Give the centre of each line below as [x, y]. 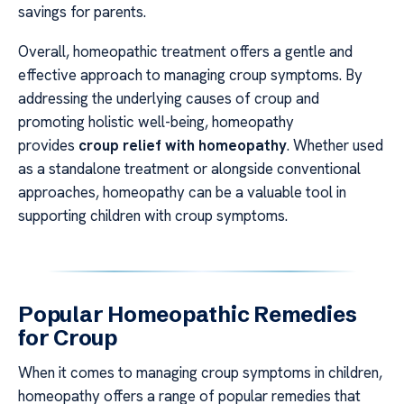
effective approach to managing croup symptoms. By [190, 75]
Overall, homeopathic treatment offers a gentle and [185, 52]
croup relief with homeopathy [183, 146]
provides [48, 146]
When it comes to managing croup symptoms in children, [200, 373]
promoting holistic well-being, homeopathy [156, 122]
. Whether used [335, 146]
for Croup [68, 338]
